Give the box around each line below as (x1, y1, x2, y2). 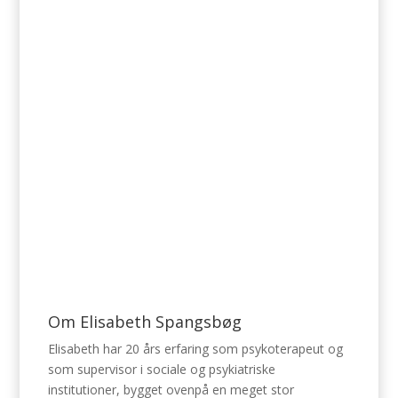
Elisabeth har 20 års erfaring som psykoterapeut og (48, 340, 344, 357)
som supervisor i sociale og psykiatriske (48, 361, 276, 378)
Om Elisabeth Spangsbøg (48, 311, 243, 332)
